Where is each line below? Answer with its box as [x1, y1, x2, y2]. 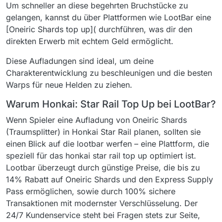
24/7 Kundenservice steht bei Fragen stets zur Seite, [6, 210, 200, 220]
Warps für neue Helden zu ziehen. [6, 80, 132, 90]
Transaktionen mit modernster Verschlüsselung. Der [6, 198, 198, 208]
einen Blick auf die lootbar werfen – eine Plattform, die [6, 139, 209, 149]
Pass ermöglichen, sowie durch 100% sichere [6, 186, 175, 196]
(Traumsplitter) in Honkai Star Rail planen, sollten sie [6, 127, 201, 137]
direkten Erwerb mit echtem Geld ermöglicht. [6, 36, 173, 46]
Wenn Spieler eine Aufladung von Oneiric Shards [6, 115, 187, 125]
